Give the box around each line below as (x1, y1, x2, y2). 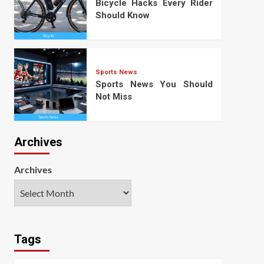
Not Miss (95, 91, 132, 103)
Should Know (95, 9, 150, 21)
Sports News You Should (95, 79, 213, 90)
